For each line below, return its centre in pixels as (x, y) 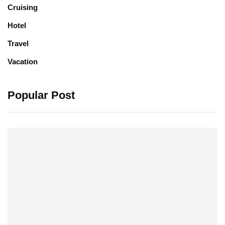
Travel (18, 44)
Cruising (23, 8)
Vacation (23, 62)
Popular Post (41, 95)
